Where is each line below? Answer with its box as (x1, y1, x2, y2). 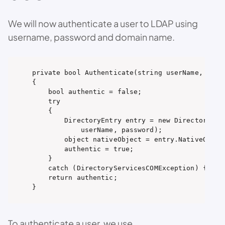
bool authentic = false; (32, 88, 142, 96)
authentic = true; (32, 145, 134, 153)
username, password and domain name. (8, 31, 175, 43)
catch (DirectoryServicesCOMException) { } (32, 164, 215, 172)
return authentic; (32, 174, 118, 182)
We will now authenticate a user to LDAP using (8, 17, 198, 29)
